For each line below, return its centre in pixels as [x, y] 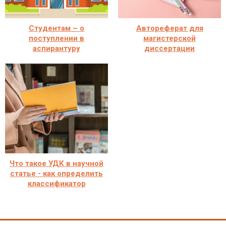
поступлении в [56, 38]
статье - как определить [56, 173]
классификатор [56, 183]
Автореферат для [169, 28]
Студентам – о [56, 28]
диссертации [169, 48]
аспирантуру [56, 48]
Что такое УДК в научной [56, 163]
